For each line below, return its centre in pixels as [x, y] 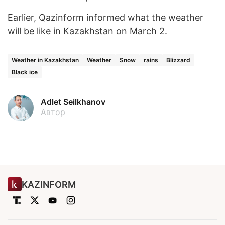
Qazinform [63, 18]
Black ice [25, 72]
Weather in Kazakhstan [45, 60]
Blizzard [178, 60]
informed [107, 18]
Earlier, [23, 18]
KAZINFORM [49, 184]
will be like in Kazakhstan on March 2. [89, 31]
